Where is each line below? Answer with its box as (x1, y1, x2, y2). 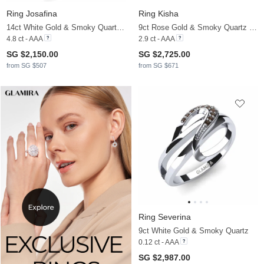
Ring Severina (138, 212, 191, 222)
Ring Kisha (138, 8, 179, 18)
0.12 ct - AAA (138, 237, 179, 246)
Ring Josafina (6, 8, 57, 18)
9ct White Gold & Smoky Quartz (138, 226, 249, 235)
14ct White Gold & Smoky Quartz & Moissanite (117, 22, 124, 32)
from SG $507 (6, 61, 47, 69)
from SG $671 (138, 61, 179, 69)
